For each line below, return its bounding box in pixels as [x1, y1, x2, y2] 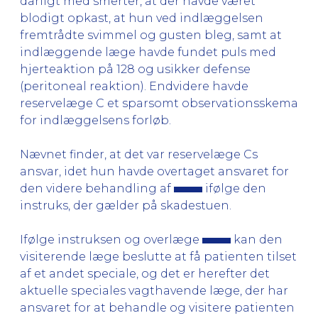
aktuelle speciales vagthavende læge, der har [20, 283, 288, 297]
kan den [231, 232, 283, 246]
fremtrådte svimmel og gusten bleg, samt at [20, 28, 282, 42]
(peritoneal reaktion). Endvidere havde [20, 79, 248, 93]
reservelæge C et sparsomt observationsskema [20, 96, 298, 110]
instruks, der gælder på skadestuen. [20, 198, 231, 212]
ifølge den [202, 181, 266, 195]
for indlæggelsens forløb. [20, 113, 171, 127]
